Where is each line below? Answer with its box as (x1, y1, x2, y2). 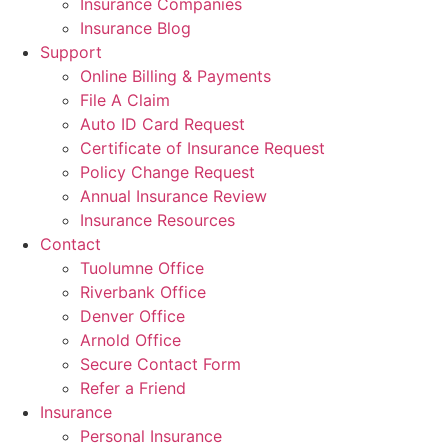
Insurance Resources (80, 210, 235, 230)
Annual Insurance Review (80, 186, 267, 206)
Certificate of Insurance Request (80, 138, 325, 158)
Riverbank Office (80, 282, 206, 302)
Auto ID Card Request (80, 114, 245, 134)
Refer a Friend (80, 378, 186, 398)
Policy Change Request (80, 162, 255, 182)
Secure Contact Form (80, 354, 241, 374)
